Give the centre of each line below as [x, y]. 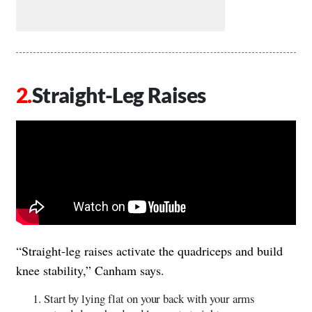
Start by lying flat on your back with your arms [150, 298]
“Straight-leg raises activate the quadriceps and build [149, 250]
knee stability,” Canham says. [90, 270]
